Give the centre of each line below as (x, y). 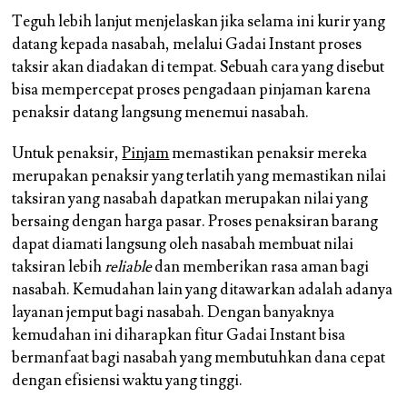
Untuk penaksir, (67, 153)
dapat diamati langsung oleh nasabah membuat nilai (183, 244)
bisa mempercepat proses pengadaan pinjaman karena (192, 89)
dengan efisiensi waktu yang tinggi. (128, 380)
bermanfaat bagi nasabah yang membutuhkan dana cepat (199, 357)
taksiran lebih (59, 267)
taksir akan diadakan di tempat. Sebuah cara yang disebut (199, 67)
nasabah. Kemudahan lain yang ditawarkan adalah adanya (203, 289)
